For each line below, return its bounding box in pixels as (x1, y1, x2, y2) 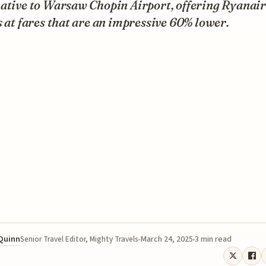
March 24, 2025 (140, 233, 193, 245)
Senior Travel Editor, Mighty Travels (20, 233, 138, 245)
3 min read (195, 233, 232, 245)
